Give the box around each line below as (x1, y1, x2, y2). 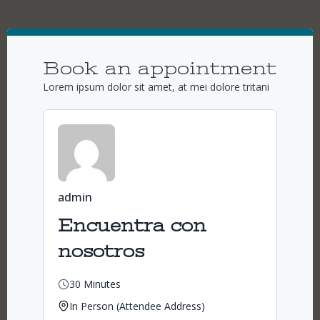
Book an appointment (43, 58, 276, 79)
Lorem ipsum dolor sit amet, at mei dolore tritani (43, 80, 269, 94)
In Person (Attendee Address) (69, 299, 205, 313)
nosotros (58, 241, 144, 261)
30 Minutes (69, 276, 121, 291)
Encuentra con (58, 216, 206, 236)
